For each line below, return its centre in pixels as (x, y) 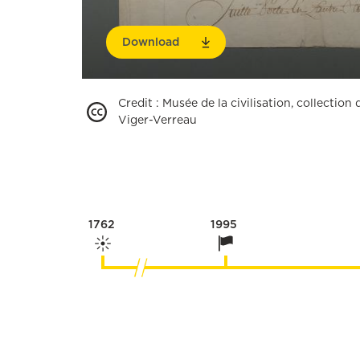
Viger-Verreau (157, 120)
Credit (135, 103)
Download (151, 42)
